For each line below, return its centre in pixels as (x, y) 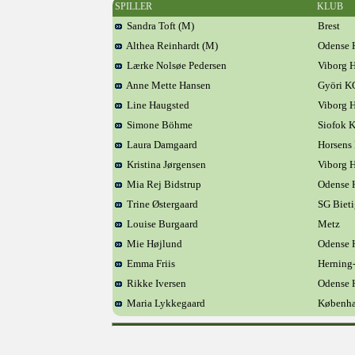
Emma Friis (149, 263)
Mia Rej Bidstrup (162, 184)
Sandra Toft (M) (158, 26)
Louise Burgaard (160, 224)
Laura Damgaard (160, 145)
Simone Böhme (157, 125)
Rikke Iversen (154, 283)
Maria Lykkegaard (164, 303)
